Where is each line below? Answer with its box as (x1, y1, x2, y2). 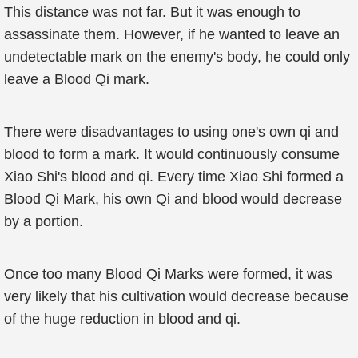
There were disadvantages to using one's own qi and (4, 124, 339, 140)
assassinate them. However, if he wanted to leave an (4, 26, 340, 42)
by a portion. (4, 213, 83, 229)
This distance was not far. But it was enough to (4, 4, 300, 20)
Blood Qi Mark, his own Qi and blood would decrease (4, 191, 342, 207)
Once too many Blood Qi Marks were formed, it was (4, 266, 332, 282)
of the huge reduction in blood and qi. (4, 311, 241, 327)
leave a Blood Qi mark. (4, 71, 149, 87)
